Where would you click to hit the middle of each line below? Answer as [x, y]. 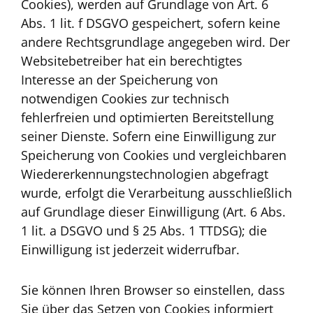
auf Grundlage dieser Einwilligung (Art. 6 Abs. [153, 212]
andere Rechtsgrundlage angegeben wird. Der [155, 42]
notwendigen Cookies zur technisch [125, 99]
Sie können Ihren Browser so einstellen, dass [153, 290]
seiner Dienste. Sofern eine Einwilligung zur [148, 137]
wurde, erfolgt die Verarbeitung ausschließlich [156, 193]
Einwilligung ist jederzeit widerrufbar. [130, 250]
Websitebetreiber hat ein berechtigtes [132, 61]
